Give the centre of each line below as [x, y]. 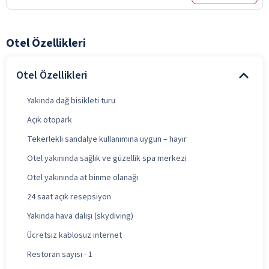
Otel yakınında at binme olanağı [83, 177]
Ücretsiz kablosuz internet [74, 235]
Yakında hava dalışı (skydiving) [80, 216]
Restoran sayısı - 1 [60, 254]
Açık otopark [50, 120]
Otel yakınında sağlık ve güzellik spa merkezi [107, 158]
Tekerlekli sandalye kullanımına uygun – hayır [107, 139]
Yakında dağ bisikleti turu [71, 101]
